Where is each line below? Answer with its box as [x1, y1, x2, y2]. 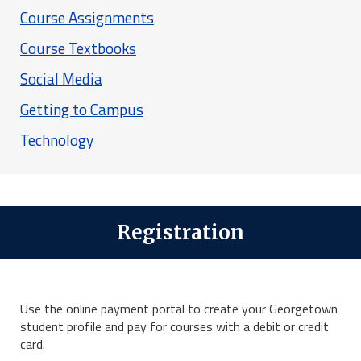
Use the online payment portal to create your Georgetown [20, 299, 338, 319]
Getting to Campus [20, 98, 143, 122]
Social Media [20, 67, 102, 91]
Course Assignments [20, 6, 154, 30]
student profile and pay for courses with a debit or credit [20, 317, 329, 337]
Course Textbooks [20, 36, 136, 60]
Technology [20, 128, 93, 152]
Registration [117, 220, 244, 246]
